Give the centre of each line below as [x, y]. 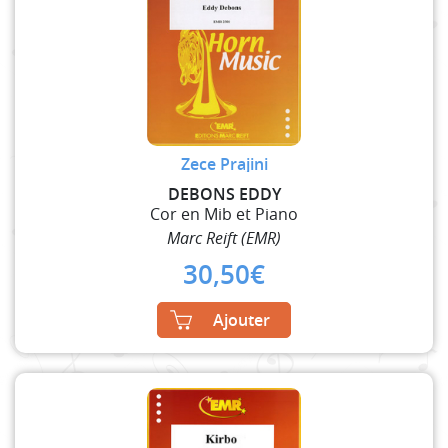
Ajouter [241, 319]
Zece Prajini [224, 163]
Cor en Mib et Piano [224, 213]
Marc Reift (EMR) [224, 237]
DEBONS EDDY [224, 193]
